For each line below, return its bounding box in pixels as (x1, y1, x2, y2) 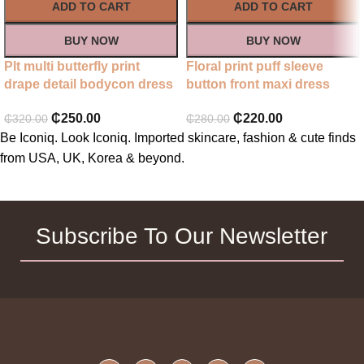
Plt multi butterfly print (4, 59, 140, 74)
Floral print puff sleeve (186, 59, 323, 74)
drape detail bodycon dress (4, 77, 173, 92)
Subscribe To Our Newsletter (36, 223, 328, 249)
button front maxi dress (186, 77, 330, 92)
